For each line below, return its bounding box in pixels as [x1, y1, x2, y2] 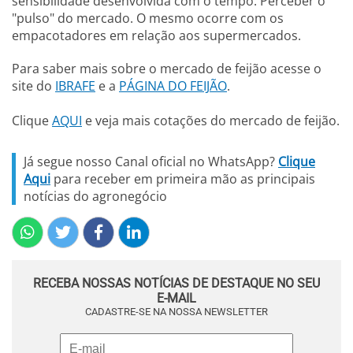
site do [12, 77, 55, 95]
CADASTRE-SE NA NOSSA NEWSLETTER [85, 306, 268, 318]
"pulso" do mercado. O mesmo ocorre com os [12, 9, 284, 27]
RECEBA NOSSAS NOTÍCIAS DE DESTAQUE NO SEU [33, 276, 320, 291]
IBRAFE [55, 77, 95, 95]
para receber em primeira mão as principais [50, 170, 315, 188]
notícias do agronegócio [24, 188, 167, 205]
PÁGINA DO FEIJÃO [119, 77, 227, 95]
